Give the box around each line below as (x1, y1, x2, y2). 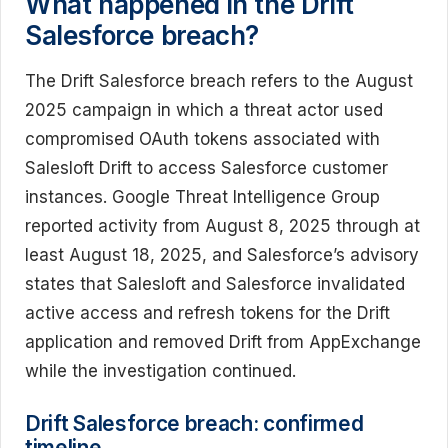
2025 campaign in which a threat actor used (25, 100, 383, 121)
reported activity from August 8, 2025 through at (25, 216, 420, 237)
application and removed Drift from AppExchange (25, 332, 421, 353)
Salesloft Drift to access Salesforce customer (25, 158, 388, 179)
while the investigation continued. (25, 361, 296, 382)
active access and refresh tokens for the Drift (25, 303, 390, 324)
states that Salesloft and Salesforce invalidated (25, 274, 405, 295)
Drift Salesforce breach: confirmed (25, 410, 364, 436)
